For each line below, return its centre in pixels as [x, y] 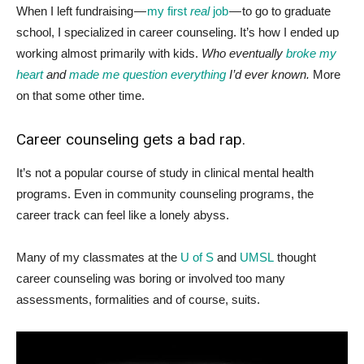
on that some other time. [80, 95]
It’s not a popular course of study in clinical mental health [165, 172]
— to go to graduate [280, 11]
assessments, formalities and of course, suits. [138, 299]
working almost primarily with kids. [109, 53]
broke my [311, 53]
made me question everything [149, 74]
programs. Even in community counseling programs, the [165, 193]
